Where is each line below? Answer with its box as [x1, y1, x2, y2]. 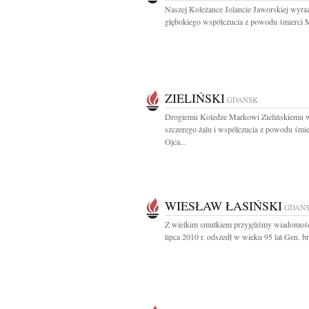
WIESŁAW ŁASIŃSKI [165, 197, 282, 214]
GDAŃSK [227, 94, 258, 105]
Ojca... [165, 136, 186, 147]
